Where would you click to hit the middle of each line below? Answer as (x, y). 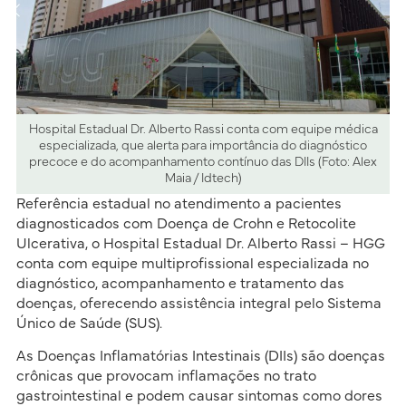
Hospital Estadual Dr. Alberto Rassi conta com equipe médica (203, 130)
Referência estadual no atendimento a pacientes (179, 204)
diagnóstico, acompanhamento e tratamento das (180, 284)
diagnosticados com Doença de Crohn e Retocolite (186, 224)
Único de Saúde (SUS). (89, 324)
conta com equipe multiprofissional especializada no (192, 264)
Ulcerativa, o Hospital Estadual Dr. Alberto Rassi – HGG (200, 244)
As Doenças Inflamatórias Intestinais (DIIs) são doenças (200, 357)
